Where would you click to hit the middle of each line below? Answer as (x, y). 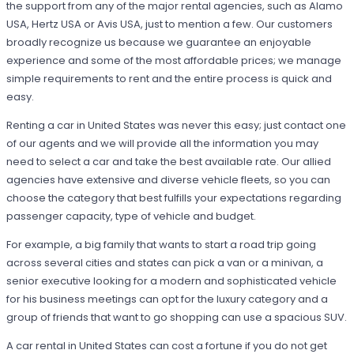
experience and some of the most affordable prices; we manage (174, 61)
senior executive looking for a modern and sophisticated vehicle (172, 281)
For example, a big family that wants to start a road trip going (162, 245)
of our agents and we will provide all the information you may (163, 144)
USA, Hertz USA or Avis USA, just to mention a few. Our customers (170, 24)
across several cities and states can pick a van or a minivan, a (165, 263)
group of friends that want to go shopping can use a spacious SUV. (177, 318)
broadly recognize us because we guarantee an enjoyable (159, 43)
